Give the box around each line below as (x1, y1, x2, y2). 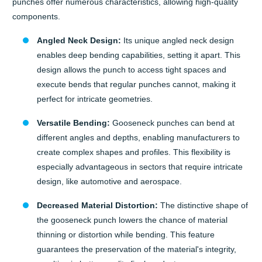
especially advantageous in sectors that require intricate (37, 162, 243, 172)
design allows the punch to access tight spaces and (37, 65, 226, 75)
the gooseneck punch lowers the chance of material (37, 215, 227, 225)
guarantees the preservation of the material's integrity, (37, 244, 236, 254)
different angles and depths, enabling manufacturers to (37, 133, 240, 143)
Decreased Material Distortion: (37, 201, 158, 211)
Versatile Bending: (37, 118, 110, 128)
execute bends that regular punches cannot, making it (37, 80, 236, 89)
